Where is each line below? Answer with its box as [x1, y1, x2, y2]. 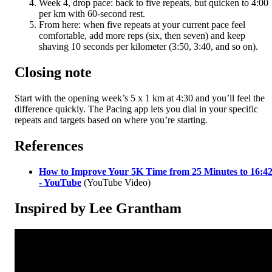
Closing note [15, 64, 92, 80]
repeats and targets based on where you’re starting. [15, 114, 208, 125]
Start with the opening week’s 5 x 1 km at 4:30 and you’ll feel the [15, 92, 265, 103]
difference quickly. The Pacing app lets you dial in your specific [15, 103, 258, 114]
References [15, 137, 83, 154]
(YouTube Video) [81, 177, 151, 188]
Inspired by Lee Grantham [15, 200, 182, 216]
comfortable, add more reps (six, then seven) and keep [39, 30, 245, 41]
